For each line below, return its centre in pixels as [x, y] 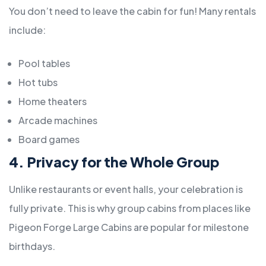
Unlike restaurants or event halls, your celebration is [126, 189]
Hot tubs [38, 83]
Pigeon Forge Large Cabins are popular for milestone [129, 227]
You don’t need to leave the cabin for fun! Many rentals [132, 11]
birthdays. [32, 246]
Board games [49, 140]
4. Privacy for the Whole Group [114, 162]
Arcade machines [58, 121]
